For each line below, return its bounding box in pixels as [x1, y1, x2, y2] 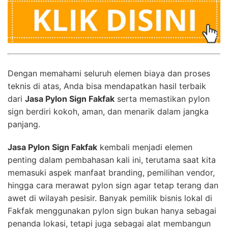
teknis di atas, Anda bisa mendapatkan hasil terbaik [8, 80, 206, 91]
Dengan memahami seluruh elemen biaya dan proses [8, 68, 210, 78]
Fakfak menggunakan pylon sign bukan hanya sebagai [8, 205, 216, 216]
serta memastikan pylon [115, 93, 210, 104]
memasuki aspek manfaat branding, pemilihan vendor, [8, 167, 215, 178]
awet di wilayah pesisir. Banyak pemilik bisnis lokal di [8, 192, 212, 203]
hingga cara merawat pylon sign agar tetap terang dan [8, 180, 218, 190]
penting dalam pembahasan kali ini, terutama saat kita [8, 154, 216, 165]
